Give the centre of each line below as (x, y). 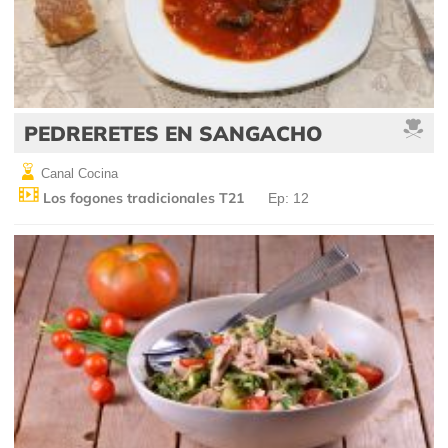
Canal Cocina (77, 173)
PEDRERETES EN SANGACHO (173, 132)
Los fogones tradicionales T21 (141, 197)
